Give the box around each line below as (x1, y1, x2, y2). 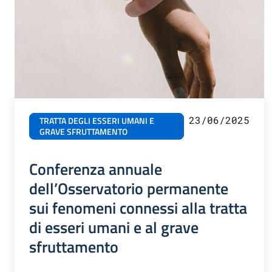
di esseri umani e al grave (29, 214, 199, 239)
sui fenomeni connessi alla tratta (29, 195, 247, 220)
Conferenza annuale (29, 156, 162, 181)
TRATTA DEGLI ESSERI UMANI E (39, 114, 154, 127)
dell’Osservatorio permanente (29, 175, 228, 200)
